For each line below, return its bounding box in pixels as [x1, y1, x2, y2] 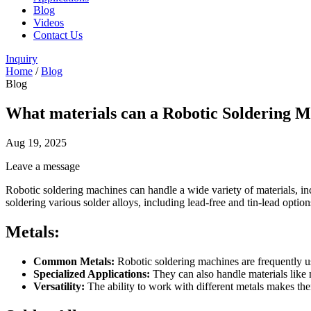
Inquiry [6, 53, 37, 65]
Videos [33, 17, 64, 28]
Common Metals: [33, 255, 115, 267]
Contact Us [33, 29, 83, 41]
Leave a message [6, 160, 80, 172]
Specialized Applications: [33, 267, 150, 280]
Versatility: [33, 280, 85, 292]
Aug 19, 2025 [6, 136, 67, 149]
